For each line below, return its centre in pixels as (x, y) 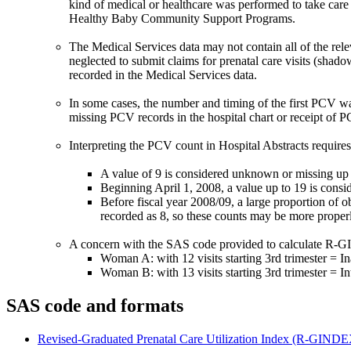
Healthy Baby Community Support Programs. (182, 19)
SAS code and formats (95, 306)
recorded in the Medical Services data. (163, 75)
